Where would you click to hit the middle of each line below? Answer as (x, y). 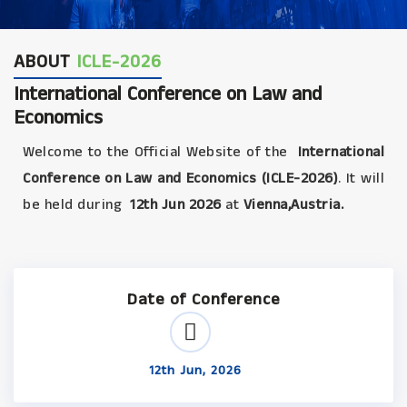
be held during (74, 205)
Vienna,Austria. (293, 205)
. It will (362, 179)
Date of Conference (203, 300)
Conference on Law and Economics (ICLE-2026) (181, 179)
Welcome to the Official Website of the (158, 152)
